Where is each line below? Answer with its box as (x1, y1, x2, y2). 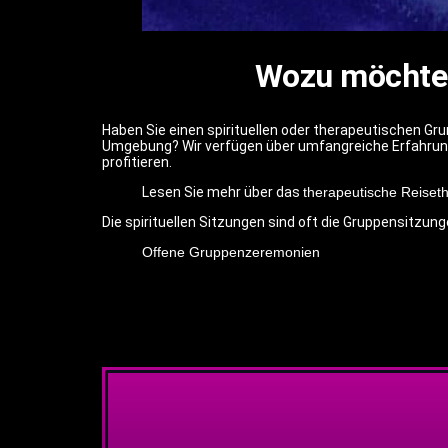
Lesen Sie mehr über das (142, 183, 303, 200)
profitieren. (102, 153, 172, 170)
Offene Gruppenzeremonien (142, 243, 320, 260)
